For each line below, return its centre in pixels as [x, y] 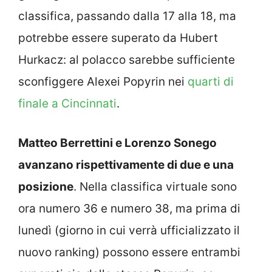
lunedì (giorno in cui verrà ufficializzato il [129, 230]
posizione [46, 186]
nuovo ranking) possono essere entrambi [129, 252]
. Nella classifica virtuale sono [155, 186]
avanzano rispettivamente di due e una [126, 165]
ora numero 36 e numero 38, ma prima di [129, 208]
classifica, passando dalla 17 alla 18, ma [127, 16]
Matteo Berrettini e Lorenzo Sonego [117, 143]
